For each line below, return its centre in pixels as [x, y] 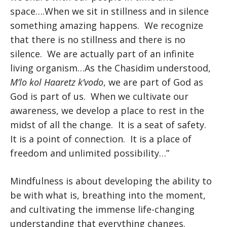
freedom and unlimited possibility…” [90, 153]
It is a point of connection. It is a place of [101, 139]
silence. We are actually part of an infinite [102, 54]
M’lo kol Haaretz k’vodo [57, 82]
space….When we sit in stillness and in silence [109, 11]
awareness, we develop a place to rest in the [107, 110]
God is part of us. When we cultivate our [99, 96]
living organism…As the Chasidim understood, [110, 68]
